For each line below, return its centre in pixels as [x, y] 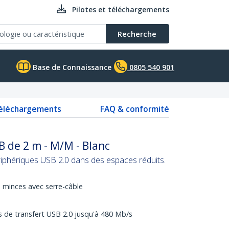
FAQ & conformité [135, 109]
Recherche [137, 34]
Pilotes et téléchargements [121, 9]
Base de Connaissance [71, 67]
